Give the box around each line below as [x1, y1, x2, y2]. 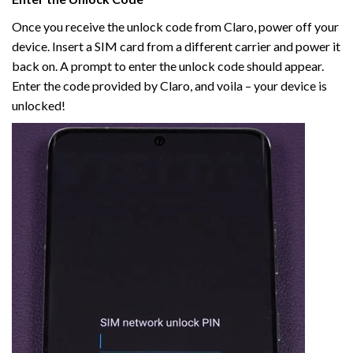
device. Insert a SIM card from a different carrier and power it [12, 39, 340, 54]
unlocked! [12, 98, 65, 113]
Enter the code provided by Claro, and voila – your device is [12, 78, 327, 93]
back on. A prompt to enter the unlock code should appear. [12, 58, 324, 73]
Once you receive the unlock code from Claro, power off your [12, 19, 339, 34]
